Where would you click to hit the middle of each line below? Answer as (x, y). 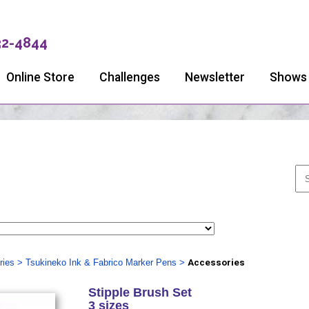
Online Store (40, 77)
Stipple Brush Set (140, 292)
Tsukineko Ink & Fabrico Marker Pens (101, 262)
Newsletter (215, 77)
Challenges (130, 77)
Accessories (216, 262)
